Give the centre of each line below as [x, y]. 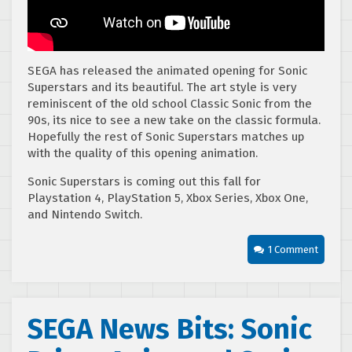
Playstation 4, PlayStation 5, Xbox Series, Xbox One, [168, 198]
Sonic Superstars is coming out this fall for [144, 181]
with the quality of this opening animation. [143, 153]
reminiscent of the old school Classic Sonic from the [170, 103]
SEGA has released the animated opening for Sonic [167, 70]
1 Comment [293, 249]
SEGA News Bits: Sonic [170, 329]
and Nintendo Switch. [85, 214]
